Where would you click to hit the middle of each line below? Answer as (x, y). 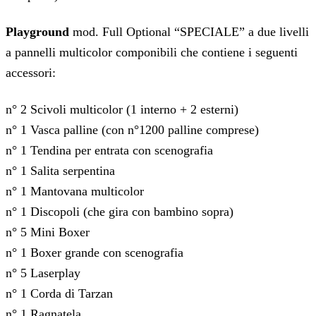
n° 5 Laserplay (43, 273)
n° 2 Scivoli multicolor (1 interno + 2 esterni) (122, 109)
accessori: (31, 72)
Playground (37, 31)
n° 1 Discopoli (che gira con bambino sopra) (120, 211)
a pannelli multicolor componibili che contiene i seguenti (152, 52)
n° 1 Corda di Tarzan (59, 293)
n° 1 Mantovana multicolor (75, 191)
